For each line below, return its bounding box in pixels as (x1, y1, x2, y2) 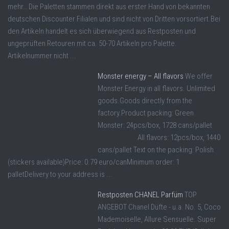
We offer (185, 72, 213, 81)
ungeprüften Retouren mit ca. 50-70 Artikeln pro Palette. (8, 39, 177, 49)
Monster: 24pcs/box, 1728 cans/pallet (98, 121, 220, 130)
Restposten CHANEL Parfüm (98, 190, 183, 200)
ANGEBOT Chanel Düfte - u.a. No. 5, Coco (98, 202, 221, 212)
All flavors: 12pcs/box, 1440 (98, 133, 220, 143)
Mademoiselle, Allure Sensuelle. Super (98, 215, 216, 224)
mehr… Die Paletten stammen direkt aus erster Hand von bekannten (8, 2, 210, 12)
